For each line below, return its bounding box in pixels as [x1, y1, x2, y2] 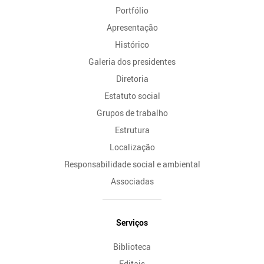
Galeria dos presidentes [88, 55, 176, 67]
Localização [109, 141, 155, 153]
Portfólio [115, 4, 148, 16]
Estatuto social [104, 90, 160, 101]
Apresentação [106, 21, 158, 33]
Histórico [115, 38, 149, 50]
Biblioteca [113, 240, 151, 252]
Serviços [116, 216, 148, 228]
